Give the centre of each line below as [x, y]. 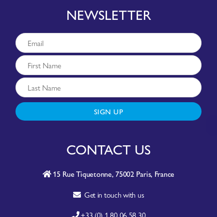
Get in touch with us [112, 194]
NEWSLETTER [108, 14]
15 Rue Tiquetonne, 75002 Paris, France [113, 173]
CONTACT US [108, 148]
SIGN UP [108, 111]
